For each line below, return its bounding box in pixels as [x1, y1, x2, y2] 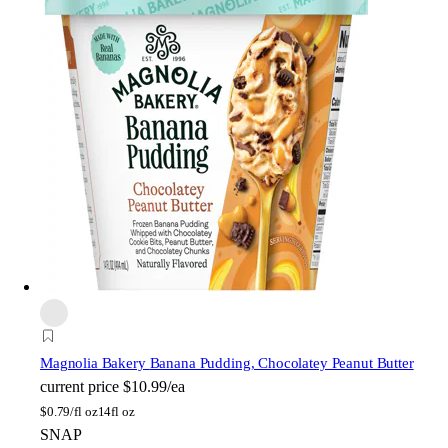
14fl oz [97, 403, 135, 419]
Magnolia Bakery [40, 354, 150, 371]
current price [40, 377, 119, 395]
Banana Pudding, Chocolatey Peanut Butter [149, 354, 414, 371]
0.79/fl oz [46, 403, 98, 419]
